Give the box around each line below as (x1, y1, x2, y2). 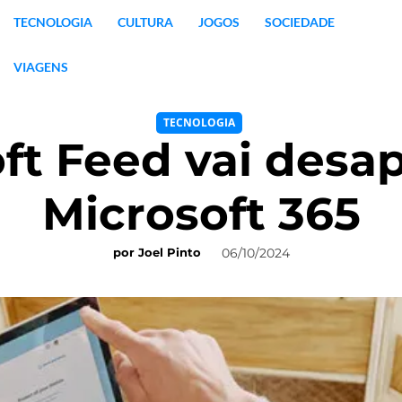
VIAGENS (13, 59, 68, 74)
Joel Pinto (137, 245, 201, 260)
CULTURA (117, 14, 173, 30)
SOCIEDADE (264, 14, 335, 30)
